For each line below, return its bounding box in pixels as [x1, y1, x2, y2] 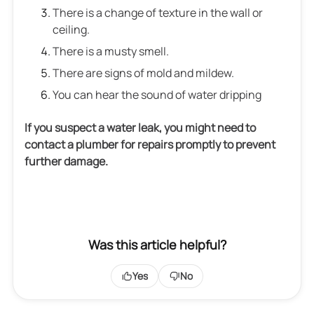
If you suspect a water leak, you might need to [25, 120, 256, 135]
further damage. [25, 153, 108, 169]
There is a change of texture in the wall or [53, 5, 263, 20]
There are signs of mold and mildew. [53, 65, 234, 81]
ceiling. [53, 22, 90, 37]
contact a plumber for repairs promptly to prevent [25, 137, 275, 152]
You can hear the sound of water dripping [53, 87, 261, 102]
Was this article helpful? [88, 236, 226, 253]
